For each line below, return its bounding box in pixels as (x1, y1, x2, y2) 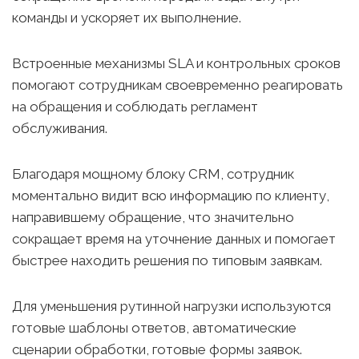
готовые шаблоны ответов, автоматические (12, 320, 296, 336)
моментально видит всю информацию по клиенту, (12, 188, 329, 204)
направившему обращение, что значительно (12, 209, 294, 225)
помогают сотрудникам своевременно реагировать (12, 77, 343, 93)
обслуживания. (12, 120, 107, 136)
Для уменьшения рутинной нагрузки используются (12, 298, 331, 314)
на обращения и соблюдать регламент (12, 99, 258, 115)
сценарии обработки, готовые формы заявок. (12, 341, 302, 357)
